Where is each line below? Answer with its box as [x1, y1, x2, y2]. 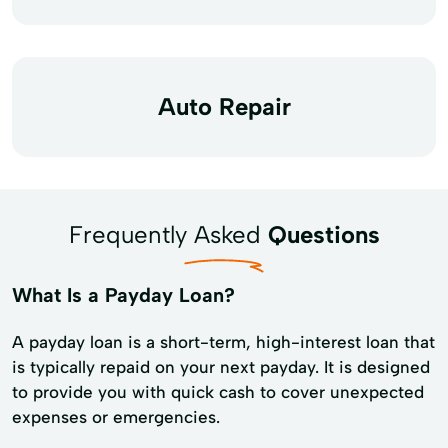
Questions [267, 219, 380, 249]
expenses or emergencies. [12, 406, 220, 427]
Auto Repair [157, 91, 291, 121]
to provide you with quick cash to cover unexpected [12, 381, 424, 402]
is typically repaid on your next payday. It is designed [12, 356, 430, 377]
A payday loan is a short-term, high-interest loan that [12, 331, 435, 352]
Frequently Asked [68, 219, 268, 249]
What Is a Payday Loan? [12, 282, 235, 307]
